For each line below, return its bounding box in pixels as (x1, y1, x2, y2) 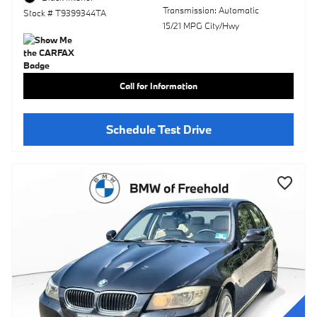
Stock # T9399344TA (23, 7, 106, 19)
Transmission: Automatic (162, 4, 259, 16)
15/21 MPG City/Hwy (162, 20, 239, 32)
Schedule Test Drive (105, 121, 212, 137)
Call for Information (120, 80, 197, 92)
